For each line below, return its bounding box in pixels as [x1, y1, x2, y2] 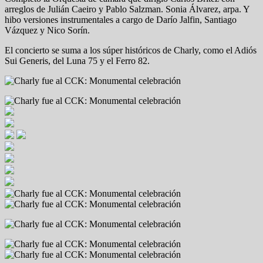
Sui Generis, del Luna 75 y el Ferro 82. [5, 55, 150, 66]
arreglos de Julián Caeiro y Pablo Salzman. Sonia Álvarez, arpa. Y [5, 4, 249, 14]
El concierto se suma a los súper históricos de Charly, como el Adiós [5, 45, 257, 55]
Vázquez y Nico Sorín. [5, 25, 90, 35]
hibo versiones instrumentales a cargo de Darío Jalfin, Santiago [5, 14, 237, 25]
